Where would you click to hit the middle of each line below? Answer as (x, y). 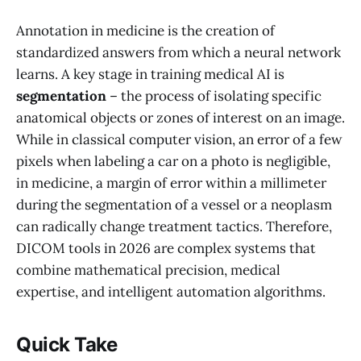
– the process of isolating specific (214, 95)
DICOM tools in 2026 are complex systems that (166, 248)
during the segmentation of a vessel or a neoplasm (174, 204)
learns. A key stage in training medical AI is (150, 74)
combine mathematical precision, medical (148, 270)
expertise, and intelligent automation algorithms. (171, 291)
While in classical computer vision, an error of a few (179, 139)
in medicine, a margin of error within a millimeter (171, 183)
